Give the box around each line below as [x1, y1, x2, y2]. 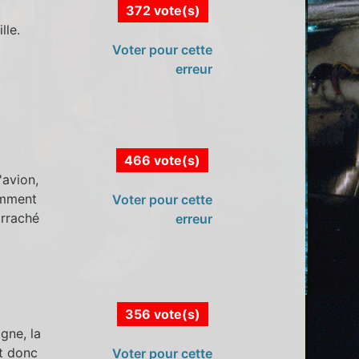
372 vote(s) [125, 2, 200, 18]
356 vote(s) [124, 306, 200, 323]
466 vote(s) [123, 152, 200, 169]
